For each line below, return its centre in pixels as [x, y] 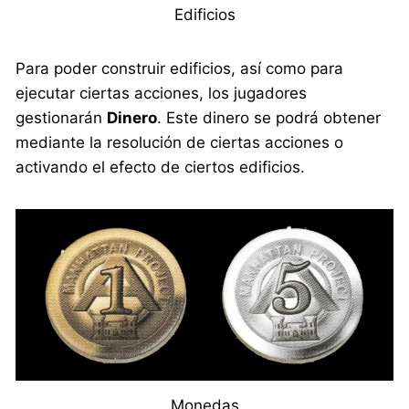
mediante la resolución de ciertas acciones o [180, 142]
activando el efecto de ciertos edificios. [161, 167]
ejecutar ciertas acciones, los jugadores [162, 93]
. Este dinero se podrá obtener [269, 117]
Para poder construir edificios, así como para [180, 68]
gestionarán [62, 117]
